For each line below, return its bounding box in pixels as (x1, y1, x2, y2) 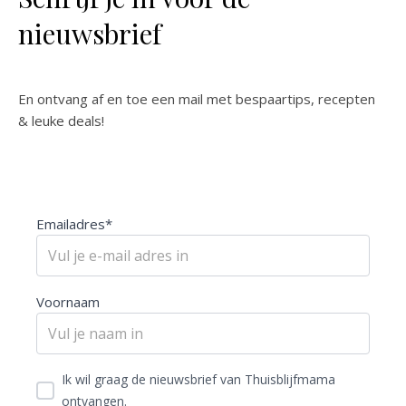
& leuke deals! (18, 111, 104, 130)
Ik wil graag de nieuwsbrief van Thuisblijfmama (62, 371, 335, 389)
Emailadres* (36, 215, 112, 234)
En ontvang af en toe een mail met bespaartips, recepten (18, 90, 375, 109)
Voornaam (36, 293, 100, 312)
